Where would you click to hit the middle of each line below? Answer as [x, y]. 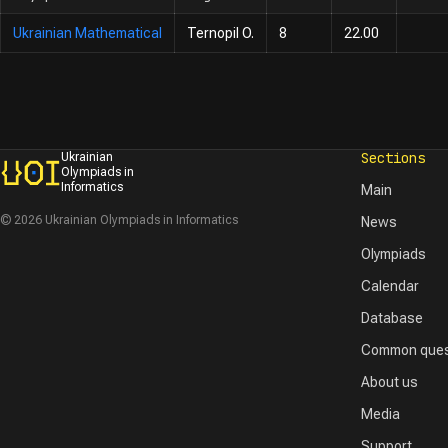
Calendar [390, 286]
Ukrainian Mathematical [87, 33]
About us [390, 382]
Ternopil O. [220, 33]
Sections [393, 158]
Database [392, 318]
